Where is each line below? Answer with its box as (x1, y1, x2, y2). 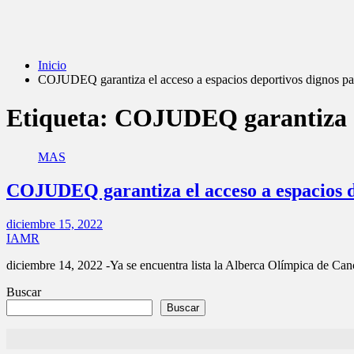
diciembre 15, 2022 (6, 217, 103, 231)
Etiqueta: (6, 104, 115, 133)
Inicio (38, 58, 66, 72)
